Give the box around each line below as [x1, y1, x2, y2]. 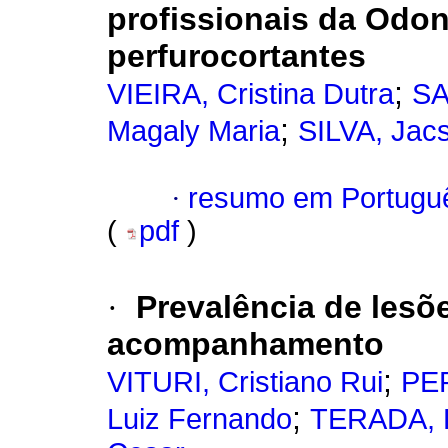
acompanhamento [107, 326, 384, 363]
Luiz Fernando [107, 403, 292, 436]
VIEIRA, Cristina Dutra [107, 78, 394, 111]
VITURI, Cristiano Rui [107, 366, 383, 399]
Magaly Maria [107, 115, 280, 148]
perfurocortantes [107, 38, 366, 75]
